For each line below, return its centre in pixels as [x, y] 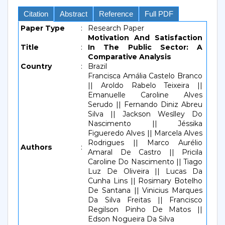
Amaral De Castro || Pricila [145, 152]
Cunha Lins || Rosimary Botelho [145, 181]
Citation [36, 14]
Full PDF [159, 14]
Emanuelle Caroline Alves [145, 95]
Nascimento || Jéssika [145, 124]
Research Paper [116, 28]
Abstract [74, 14]
